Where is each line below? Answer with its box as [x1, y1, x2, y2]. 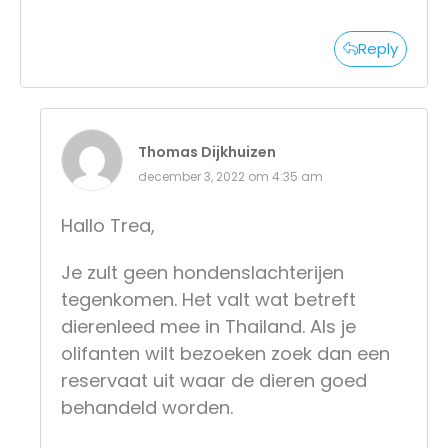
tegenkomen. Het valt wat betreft [61, 286, 356, 312]
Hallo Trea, [61, 212, 155, 238]
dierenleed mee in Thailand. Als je [61, 313, 356, 339]
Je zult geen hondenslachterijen [61, 259, 344, 285]
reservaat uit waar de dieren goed [61, 367, 367, 393]
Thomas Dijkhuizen [138, 141, 276, 162]
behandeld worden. [61, 394, 233, 420]
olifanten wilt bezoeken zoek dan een [61, 340, 390, 366]
